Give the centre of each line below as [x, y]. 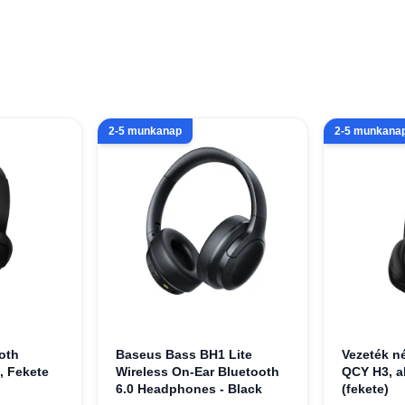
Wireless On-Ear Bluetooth [198, 371]
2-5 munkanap [146, 131]
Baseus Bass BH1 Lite [184, 354]
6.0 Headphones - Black [189, 388]
